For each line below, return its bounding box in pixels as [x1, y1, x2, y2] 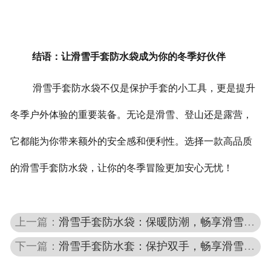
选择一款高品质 [184, 136, 252, 147]
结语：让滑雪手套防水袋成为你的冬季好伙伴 [31, 51, 226, 62]
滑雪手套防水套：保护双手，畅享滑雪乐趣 [59, 240, 244, 252]
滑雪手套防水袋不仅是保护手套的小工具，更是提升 [32, 83, 255, 94]
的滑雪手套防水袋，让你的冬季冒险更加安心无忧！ [10, 163, 233, 174]
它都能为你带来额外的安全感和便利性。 [10, 136, 184, 147]
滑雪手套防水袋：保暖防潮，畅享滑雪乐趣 [59, 215, 244, 228]
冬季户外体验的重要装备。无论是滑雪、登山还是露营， [10, 109, 252, 120]
